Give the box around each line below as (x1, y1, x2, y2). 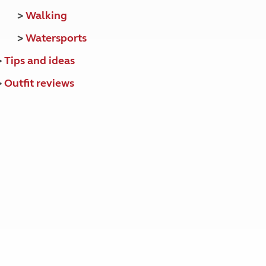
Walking (25, 9, 67, 22)
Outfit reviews (4, 77, 74, 90)
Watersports (25, 31, 87, 45)
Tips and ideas (4, 54, 75, 67)
